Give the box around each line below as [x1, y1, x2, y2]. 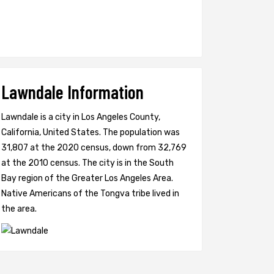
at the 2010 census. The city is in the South [1, 158, 174, 168]
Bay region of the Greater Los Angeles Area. [1, 173, 173, 183]
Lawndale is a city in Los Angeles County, [1, 112, 160, 122]
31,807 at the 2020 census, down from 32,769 [1, 143, 187, 153]
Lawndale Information [1, 81, 144, 103]
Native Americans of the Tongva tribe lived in [1, 188, 179, 199]
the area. [1, 204, 37, 214]
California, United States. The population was [1, 127, 180, 138]
